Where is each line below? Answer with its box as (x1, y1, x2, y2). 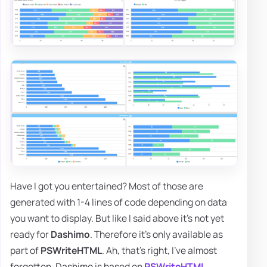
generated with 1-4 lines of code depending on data (10, 195, 227, 209)
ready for (10, 227, 51, 241)
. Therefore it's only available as (90, 227, 223, 241)
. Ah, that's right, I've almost (102, 243, 217, 257)
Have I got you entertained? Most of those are (10, 179, 203, 193)
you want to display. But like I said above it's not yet (10, 211, 224, 225)
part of (10, 243, 41, 257)
